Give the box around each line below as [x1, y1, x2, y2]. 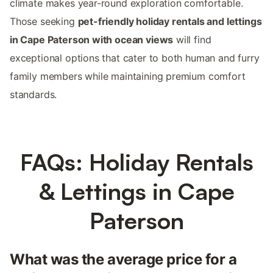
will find [173, 33, 211, 46]
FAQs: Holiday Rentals [19, 147, 253, 176]
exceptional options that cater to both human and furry [10, 51, 260, 64]
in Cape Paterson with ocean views [10, 33, 174, 46]
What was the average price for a [10, 250, 237, 268]
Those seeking [10, 15, 78, 27]
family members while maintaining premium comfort [10, 69, 246, 82]
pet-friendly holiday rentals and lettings [77, 15, 262, 27]
